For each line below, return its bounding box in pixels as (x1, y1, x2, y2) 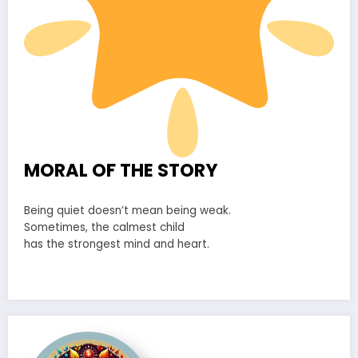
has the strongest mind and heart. (24, 236, 209, 252)
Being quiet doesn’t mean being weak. (24, 202, 231, 218)
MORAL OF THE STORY (24, 157, 218, 184)
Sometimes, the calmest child (24, 219, 185, 235)
